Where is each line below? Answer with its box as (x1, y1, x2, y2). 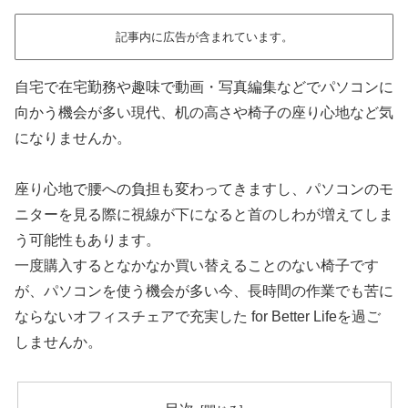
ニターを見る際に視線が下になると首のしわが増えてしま (15, 207, 393, 223)
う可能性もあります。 (15, 232, 160, 249)
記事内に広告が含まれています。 (115, 29, 293, 44)
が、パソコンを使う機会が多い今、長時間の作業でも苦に (15, 283, 393, 300)
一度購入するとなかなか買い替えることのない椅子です (15, 258, 379, 274)
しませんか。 (15, 334, 102, 351)
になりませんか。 (15, 129, 131, 146)
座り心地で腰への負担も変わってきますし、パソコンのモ (15, 181, 393, 198)
